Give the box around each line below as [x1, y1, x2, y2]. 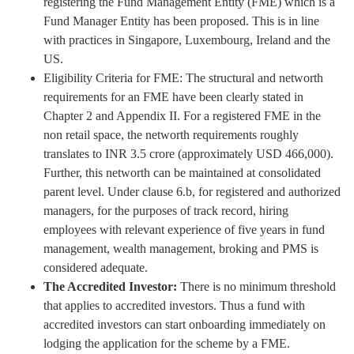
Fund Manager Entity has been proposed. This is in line [43, 13, 319, 28]
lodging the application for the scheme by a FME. [43, 336, 290, 350]
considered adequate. [43, 260, 148, 274]
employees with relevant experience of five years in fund [43, 222, 325, 236]
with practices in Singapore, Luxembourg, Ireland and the [43, 32, 330, 47]
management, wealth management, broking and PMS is [43, 241, 318, 255]
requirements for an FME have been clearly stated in [43, 89, 303, 104]
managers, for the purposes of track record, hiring [43, 203, 288, 217]
